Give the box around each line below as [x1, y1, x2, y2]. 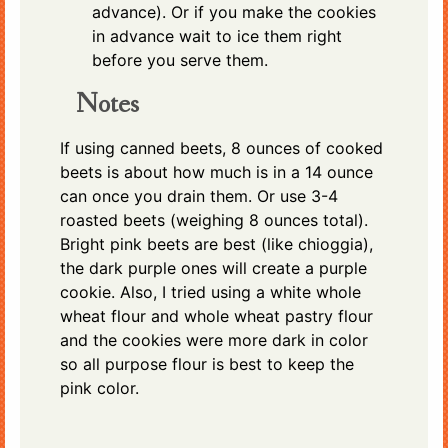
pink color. [60, 377, 139, 398]
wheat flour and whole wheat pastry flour [60, 305, 373, 326]
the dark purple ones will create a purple [60, 257, 367, 278]
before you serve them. [92, 49, 268, 70]
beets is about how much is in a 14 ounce [60, 161, 373, 182]
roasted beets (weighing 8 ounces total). [60, 209, 368, 230]
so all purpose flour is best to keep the [60, 353, 354, 374]
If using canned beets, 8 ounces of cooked [60, 137, 383, 158]
